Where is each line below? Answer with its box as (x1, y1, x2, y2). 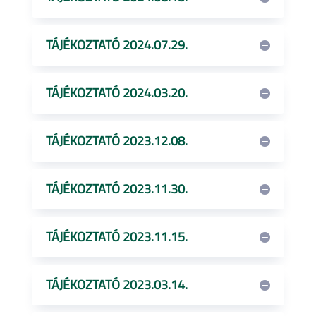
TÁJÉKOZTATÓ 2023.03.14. (45, 275, 188, 294)
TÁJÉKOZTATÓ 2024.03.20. (45, 83, 188, 102)
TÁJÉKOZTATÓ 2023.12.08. (45, 131, 188, 150)
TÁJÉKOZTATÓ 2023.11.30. (45, 179, 188, 198)
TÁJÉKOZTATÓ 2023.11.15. (45, 227, 188, 246)
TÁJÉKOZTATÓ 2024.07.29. (45, 35, 188, 54)
